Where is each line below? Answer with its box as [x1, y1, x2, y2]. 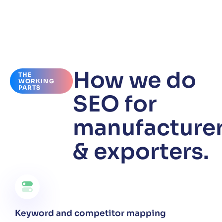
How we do [73, 66, 197, 95]
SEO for [73, 90, 157, 118]
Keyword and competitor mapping [15, 208, 168, 219]
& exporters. [73, 138, 210, 166]
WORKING [18, 77, 55, 85]
